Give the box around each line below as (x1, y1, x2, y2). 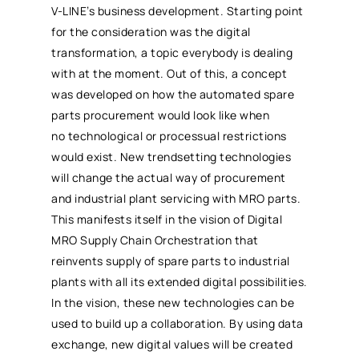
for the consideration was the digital (51, 23, 251, 39)
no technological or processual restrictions (51, 127, 287, 143)
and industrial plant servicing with (51, 190, 240, 206)
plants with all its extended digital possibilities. (51, 273, 308, 289)
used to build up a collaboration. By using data (51, 315, 304, 331)
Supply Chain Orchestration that (77, 232, 259, 248)
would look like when (155, 107, 270, 123)
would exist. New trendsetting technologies (51, 148, 292, 164)
